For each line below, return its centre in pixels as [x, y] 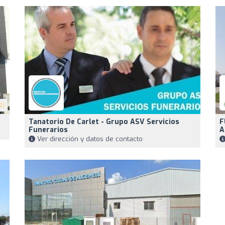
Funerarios [48, 130]
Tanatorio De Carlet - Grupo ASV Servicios [104, 122]
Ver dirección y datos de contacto [89, 139]
